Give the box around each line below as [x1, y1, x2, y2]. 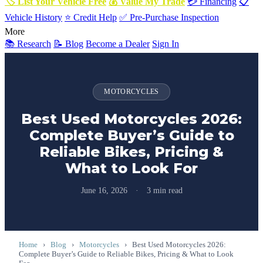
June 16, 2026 [80, 186, 130, 195]
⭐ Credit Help [65, 12, 117, 22]
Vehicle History [5, 12, 62, 22]
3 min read [144, 186, 183, 195]
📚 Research [5, 39, 51, 49]
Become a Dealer [86, 39, 150, 49]
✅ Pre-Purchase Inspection [119, 12, 219, 22]
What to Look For [65, 160, 198, 177]
